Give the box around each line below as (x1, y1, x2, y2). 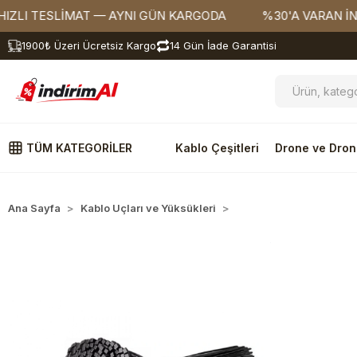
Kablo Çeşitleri (175, 141, 259, 155)
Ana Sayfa (8, 202, 61, 214)
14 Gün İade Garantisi (170, 39, 277, 52)
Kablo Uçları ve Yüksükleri (80, 202, 216, 214)
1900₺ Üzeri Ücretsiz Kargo (22, 39, 156, 52)
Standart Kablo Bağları (236, 202, 351, 214)
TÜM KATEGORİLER (23, 141, 132, 155)
